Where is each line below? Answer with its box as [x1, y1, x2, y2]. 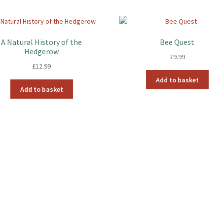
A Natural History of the [1, 37, 82, 47]
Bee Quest [160, 37, 195, 47]
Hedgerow [24, 46, 59, 57]
